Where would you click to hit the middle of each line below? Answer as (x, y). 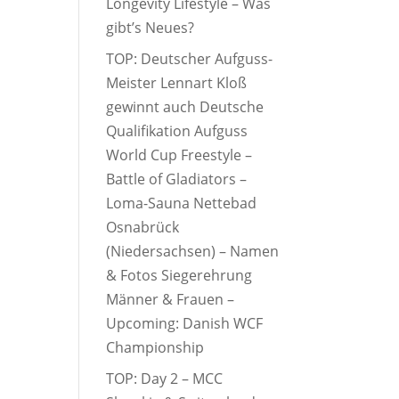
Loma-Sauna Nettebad (182, 204)
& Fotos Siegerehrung (179, 276)
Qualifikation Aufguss (177, 131)
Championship (155, 348)
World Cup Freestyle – (179, 155)
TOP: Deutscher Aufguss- (190, 59)
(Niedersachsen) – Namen (193, 252)
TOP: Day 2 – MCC (165, 379)
